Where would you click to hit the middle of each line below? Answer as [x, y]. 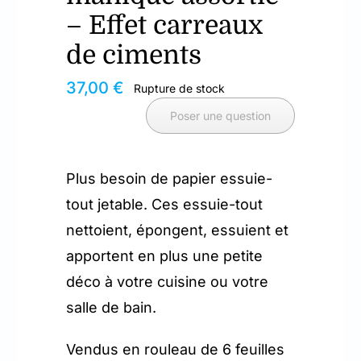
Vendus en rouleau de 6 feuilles [176, 350]
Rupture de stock [179, 88]
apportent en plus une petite [165, 256]
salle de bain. [112, 308]
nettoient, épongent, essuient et [178, 230]
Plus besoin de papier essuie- [170, 179]
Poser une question [220, 116]
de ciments [134, 56]
